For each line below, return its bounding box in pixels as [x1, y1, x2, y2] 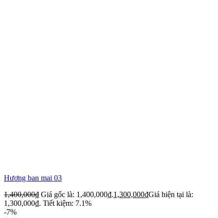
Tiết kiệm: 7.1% [43, 199, 91, 207]
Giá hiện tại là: [148, 190, 193, 199]
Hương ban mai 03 [4, 173, 62, 182]
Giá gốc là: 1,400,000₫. [41, 190, 113, 199]
